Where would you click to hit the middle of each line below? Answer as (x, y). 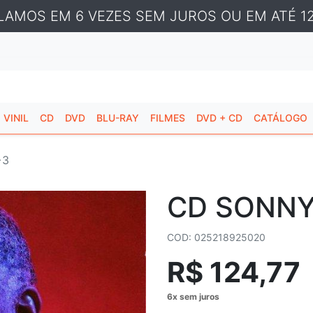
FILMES (168, 118)
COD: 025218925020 (216, 237)
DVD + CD (219, 118)
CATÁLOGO (281, 118)
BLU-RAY (118, 118)
